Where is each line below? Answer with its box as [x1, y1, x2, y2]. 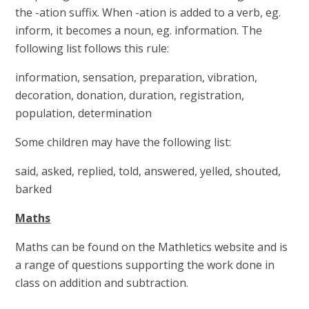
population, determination [15, 105, 152, 121]
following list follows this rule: [15, 40, 170, 56]
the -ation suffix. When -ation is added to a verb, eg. [15, 4, 281, 20]
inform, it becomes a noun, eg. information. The [15, 22, 263, 38]
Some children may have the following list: [15, 134, 232, 150]
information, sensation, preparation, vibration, [15, 69, 258, 85]
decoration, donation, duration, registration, [15, 87, 245, 103]
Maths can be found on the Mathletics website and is [15, 239, 288, 255]
